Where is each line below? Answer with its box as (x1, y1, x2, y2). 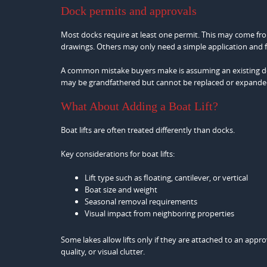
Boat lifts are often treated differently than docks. (61, 124, 235, 135)
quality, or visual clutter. (61, 246, 145, 257)
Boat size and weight (85, 184, 157, 195)
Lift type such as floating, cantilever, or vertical (85, 172, 248, 183)
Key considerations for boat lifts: (61, 148, 175, 159)
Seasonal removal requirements (85, 195, 197, 207)
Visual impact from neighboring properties (85, 207, 234, 219)
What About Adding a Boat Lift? (61, 99, 218, 113)
